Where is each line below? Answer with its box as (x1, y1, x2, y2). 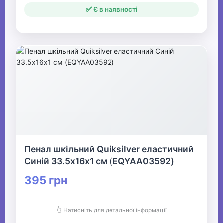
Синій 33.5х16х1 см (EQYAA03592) (24, 156, 175, 167)
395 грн (24, 173, 68, 187)
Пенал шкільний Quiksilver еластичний (24, 144, 194, 155)
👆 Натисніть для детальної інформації (56, 206, 167, 214)
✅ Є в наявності (85, 5, 138, 14)
